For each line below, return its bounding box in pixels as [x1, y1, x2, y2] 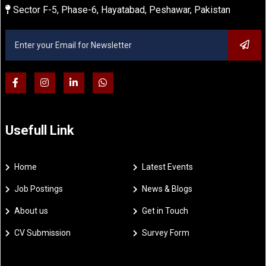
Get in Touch [142, 206, 188, 216]
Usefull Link [5, 123, 74, 138]
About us [14, 206, 48, 216]
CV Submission [14, 228, 71, 238]
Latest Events [142, 162, 193, 172]
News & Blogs [142, 184, 192, 194]
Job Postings [14, 184, 63, 194]
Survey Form [142, 228, 189, 238]
